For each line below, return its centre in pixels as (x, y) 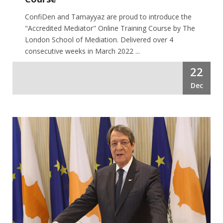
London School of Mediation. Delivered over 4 (99, 39)
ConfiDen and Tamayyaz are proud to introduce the (108, 16)
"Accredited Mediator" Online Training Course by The (110, 28)
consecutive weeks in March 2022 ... (82, 51)
